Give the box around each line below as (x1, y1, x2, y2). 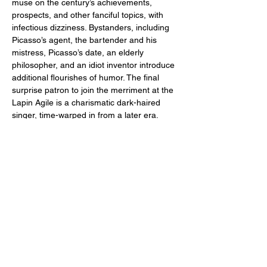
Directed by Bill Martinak (12, 160, 104, 170)
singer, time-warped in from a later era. (12, 110, 159, 120)
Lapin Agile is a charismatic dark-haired (12, 98, 163, 107)
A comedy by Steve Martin (12, 148, 111, 157)
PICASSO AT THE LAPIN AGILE (12, 135, 134, 145)
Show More (12, 229, 55, 239)
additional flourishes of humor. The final (12, 73, 162, 82)
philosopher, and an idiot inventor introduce (12, 60, 177, 70)
